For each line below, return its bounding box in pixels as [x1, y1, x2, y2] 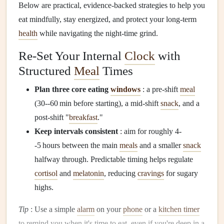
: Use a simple [28, 205, 77, 213]
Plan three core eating [34, 85, 110, 93]
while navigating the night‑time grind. [37, 29, 158, 37]
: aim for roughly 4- [118, 127, 181, 135]
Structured [18, 64, 74, 77]
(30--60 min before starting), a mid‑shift [34, 99, 160, 107]
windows [110, 85, 140, 93]
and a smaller [137, 141, 183, 149]
